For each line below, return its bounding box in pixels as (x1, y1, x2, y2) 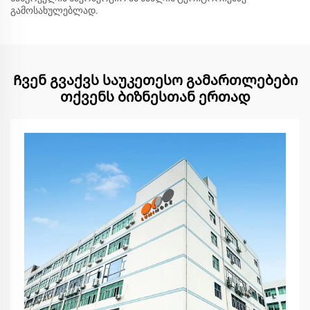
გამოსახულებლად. (10, 5, 98, 17)
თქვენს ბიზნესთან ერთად (60, 89, 250, 106)
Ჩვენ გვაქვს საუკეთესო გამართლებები (12, 72, 298, 89)
